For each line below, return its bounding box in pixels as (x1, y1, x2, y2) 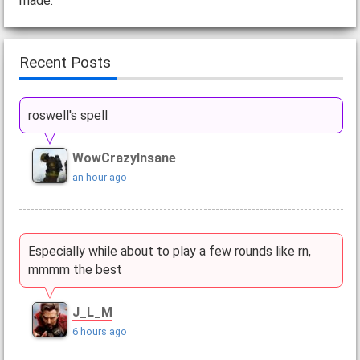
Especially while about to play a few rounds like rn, (27, 243, 311, 259)
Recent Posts (18, 53, 111, 72)
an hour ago (72, 171, 127, 184)
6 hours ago (72, 325, 127, 337)
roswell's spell (27, 108, 108, 124)
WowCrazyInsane (72, 150, 176, 166)
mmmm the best (27, 261, 122, 277)
